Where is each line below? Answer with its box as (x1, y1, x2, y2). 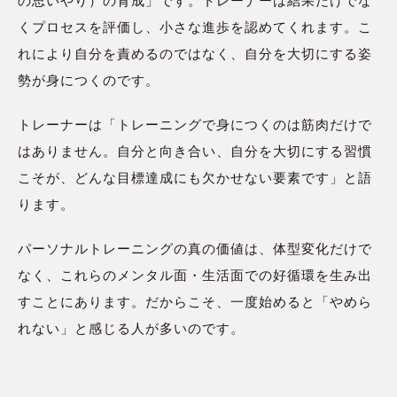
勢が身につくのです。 (18, 73, 160, 90)
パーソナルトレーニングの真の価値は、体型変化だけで (18, 241, 372, 258)
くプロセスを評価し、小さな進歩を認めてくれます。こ (18, 19, 372, 36)
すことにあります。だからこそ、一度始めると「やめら (18, 294, 372, 311)
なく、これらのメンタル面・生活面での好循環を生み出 (18, 268, 372, 284)
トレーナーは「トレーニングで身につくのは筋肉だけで (18, 117, 372, 134)
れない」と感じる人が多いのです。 (18, 321, 245, 338)
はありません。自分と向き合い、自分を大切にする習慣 (18, 144, 372, 160)
